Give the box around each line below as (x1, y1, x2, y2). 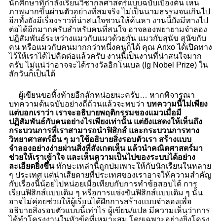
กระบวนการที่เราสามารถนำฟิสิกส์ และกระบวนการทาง (8, 126, 199, 135)
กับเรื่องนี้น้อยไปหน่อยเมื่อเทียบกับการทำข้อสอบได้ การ (8, 179, 197, 188)
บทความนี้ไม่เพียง (146, 99, 208, 108)
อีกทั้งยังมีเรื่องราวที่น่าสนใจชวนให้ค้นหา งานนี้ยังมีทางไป (8, 16, 208, 25)
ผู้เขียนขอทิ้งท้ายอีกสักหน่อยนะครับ (8, 90, 140, 99)
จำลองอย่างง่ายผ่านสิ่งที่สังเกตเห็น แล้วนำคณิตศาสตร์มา (8, 144, 203, 152)
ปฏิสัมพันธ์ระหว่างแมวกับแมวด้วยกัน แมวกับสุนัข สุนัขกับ (8, 34, 206, 42)
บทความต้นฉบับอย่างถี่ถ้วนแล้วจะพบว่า (8, 99, 147, 108)
